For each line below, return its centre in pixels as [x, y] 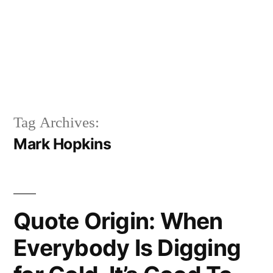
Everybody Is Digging [127, 247]
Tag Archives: [56, 122]
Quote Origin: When [118, 221]
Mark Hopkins [62, 144]
